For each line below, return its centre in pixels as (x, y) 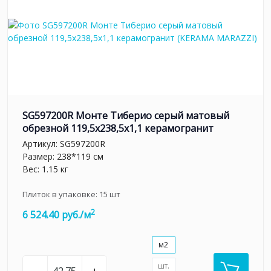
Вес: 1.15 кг (45, 169)
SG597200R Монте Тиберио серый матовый (126, 116)
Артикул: (41, 143)
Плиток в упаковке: (61, 194)
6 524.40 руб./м (57, 214)
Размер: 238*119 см (63, 156)
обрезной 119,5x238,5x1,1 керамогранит (118, 129)
